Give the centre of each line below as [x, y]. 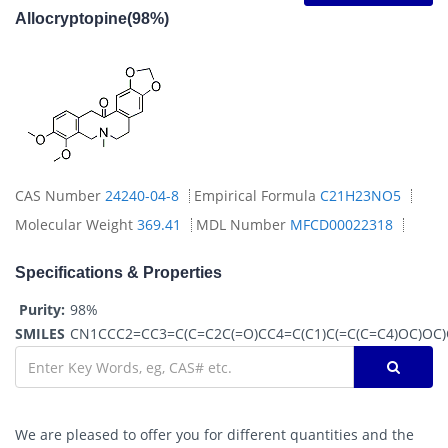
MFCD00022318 [341, 224]
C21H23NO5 [360, 195]
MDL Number [243, 224]
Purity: [42, 309]
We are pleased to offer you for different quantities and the [214, 434]
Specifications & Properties [118, 272]
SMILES [40, 333]
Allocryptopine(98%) [92, 18]
